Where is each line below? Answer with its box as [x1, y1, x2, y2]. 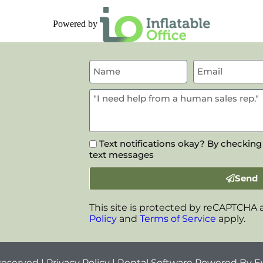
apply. [215, 213, 245, 224]
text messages [89, 149, 154, 160]
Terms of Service [139, 213, 216, 224]
